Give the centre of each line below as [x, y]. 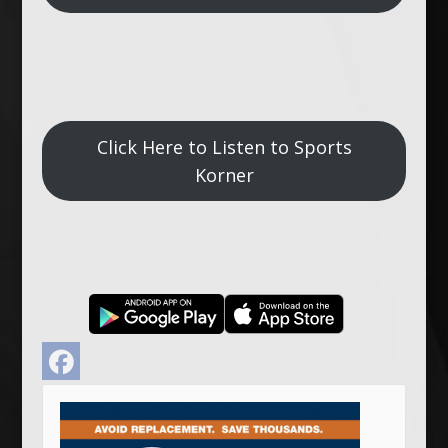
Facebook [100, 350]
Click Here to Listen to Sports [224, 146]
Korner [224, 174]
